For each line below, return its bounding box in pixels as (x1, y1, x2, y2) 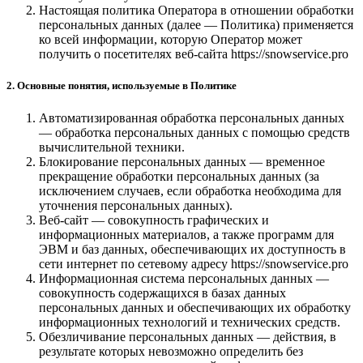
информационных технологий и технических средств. (39, 314, 340, 329)
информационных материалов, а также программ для (39, 227, 334, 241)
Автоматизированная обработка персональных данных (39, 110, 344, 125)
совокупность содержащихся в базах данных (39, 285, 286, 300)
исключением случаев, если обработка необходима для (39, 183, 341, 198)
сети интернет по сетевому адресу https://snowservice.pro (39, 256, 348, 271)
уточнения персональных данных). (39, 198, 233, 212)
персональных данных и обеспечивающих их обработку (39, 300, 351, 314)
